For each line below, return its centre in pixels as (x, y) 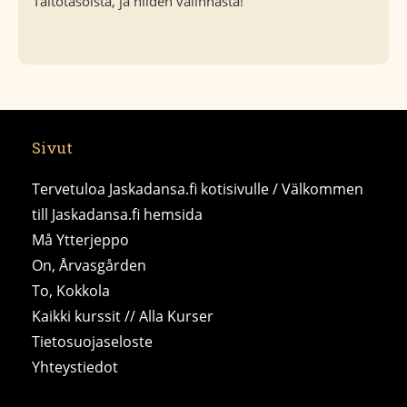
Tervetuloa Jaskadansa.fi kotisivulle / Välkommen (198, 189)
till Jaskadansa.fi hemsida (117, 215)
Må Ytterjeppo (80, 240)
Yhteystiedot (75, 367)
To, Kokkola (71, 291)
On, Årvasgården (89, 266)
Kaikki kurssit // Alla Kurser (123, 317)
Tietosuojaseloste (92, 342)
